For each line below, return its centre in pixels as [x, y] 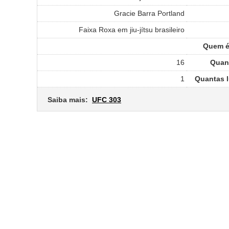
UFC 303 [107, 99]
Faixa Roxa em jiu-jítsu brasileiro [132, 29]
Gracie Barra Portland [149, 13]
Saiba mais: [70, 99]
